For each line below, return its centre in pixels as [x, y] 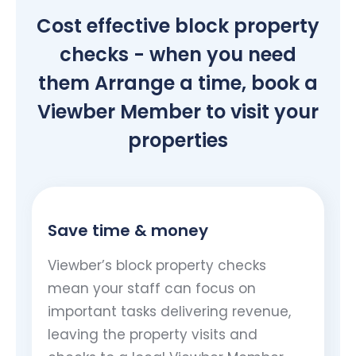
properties [178, 140]
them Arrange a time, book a [178, 83]
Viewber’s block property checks [157, 265]
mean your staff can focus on [152, 288]
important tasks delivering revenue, [169, 311]
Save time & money [128, 230]
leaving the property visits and [153, 334]
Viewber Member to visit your [178, 111]
